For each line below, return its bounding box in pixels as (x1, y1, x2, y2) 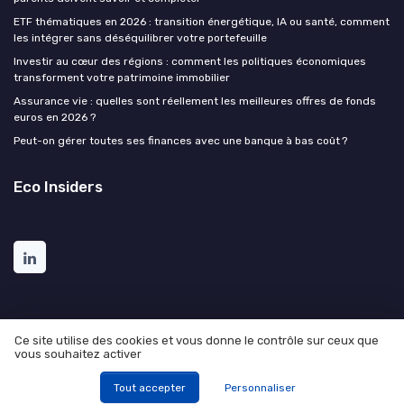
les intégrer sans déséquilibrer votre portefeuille (14, 31, 267, 44)
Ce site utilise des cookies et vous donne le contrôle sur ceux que (14, 334, 379, 348)
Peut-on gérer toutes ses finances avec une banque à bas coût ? (14, 133, 347, 147)
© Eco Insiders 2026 (149, 377, 255, 390)
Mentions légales (73, 353, 161, 367)
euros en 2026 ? (14, 110, 96, 124)
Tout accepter (113, 381, 186, 394)
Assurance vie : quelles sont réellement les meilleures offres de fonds (14, 94, 376, 107)
